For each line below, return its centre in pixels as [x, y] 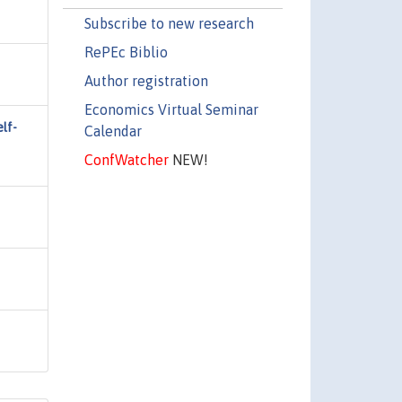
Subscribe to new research [169, 23]
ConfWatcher [126, 159]
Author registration [146, 80]
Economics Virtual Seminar [171, 109]
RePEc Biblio [126, 52]
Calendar [113, 131]
